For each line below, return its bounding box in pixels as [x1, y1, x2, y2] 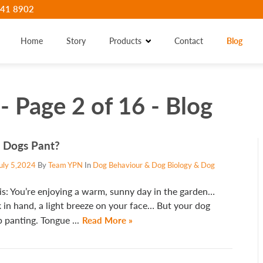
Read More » [82, 215, 133, 225]
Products [109, 36, 142, 46]
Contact [174, 36, 203, 46]
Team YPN [48, 161, 83, 170]
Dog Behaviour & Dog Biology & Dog [93, 161, 215, 170]
